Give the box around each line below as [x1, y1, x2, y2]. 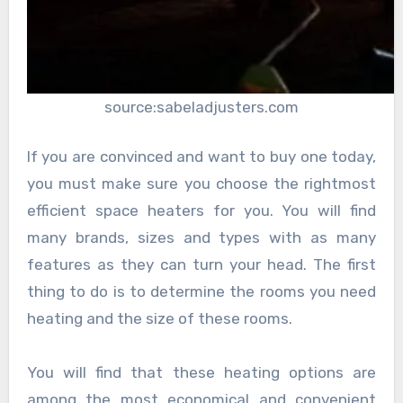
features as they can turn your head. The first [26, 255, 377, 274]
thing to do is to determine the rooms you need [26, 282, 377, 301]
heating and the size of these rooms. [26, 309, 292, 328]
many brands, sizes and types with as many [26, 228, 377, 247]
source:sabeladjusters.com [104, 97, 299, 116]
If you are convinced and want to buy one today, [26, 148, 377, 166]
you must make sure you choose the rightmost [26, 175, 377, 193]
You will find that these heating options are [26, 363, 377, 382]
